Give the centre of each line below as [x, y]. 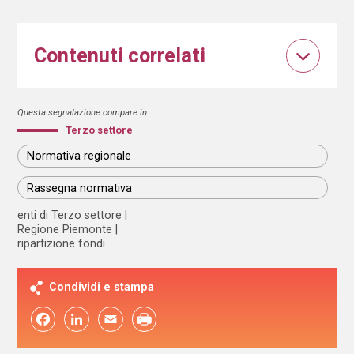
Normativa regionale [79, 156]
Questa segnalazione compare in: [84, 112]
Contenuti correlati [119, 56]
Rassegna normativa [80, 188]
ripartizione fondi [62, 244]
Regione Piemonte [65, 230]
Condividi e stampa [102, 286]
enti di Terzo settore [70, 215]
